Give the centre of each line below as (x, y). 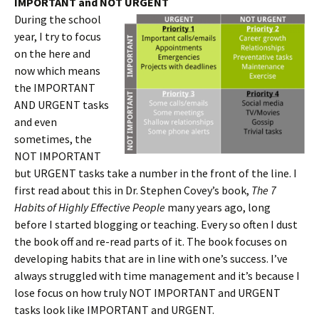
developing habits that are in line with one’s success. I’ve (151, 258)
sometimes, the (53, 138)
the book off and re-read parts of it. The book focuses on (151, 241)
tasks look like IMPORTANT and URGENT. (114, 309)
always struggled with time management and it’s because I (157, 275)
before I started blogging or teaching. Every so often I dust (156, 224)
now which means (57, 70)
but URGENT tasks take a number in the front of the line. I (156, 173)
